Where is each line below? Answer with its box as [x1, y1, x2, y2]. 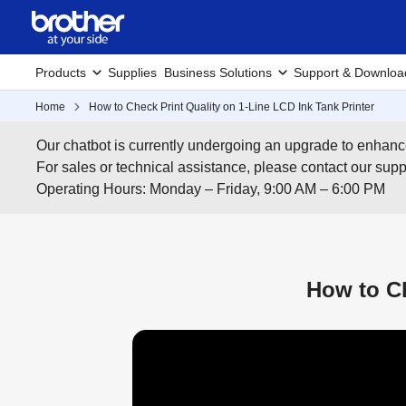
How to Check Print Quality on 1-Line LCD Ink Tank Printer [89, 101, 374, 113]
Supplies [108, 65, 157, 80]
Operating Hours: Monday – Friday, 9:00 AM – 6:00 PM [36, 181, 386, 197]
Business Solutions [164, 65, 272, 80]
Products [35, 65, 86, 80]
